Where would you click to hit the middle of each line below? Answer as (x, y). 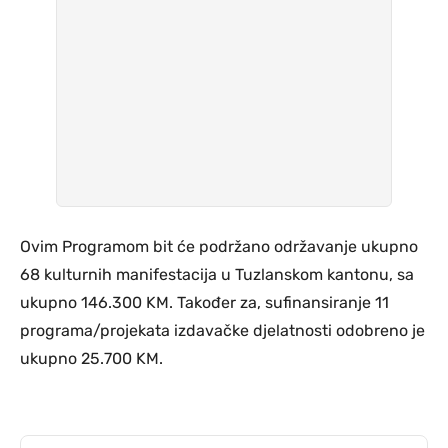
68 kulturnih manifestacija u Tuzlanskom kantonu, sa (217, 275)
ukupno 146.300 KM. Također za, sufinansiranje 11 (204, 303)
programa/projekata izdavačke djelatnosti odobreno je (222, 331)
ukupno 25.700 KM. (91, 359)
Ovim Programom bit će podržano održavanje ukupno (219, 247)
